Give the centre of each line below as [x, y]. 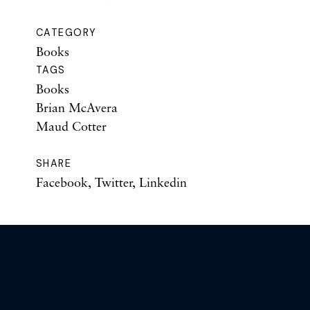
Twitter [113, 182]
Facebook [62, 182]
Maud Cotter [71, 126]
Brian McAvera [77, 108]
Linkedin [163, 182]
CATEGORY [66, 33]
